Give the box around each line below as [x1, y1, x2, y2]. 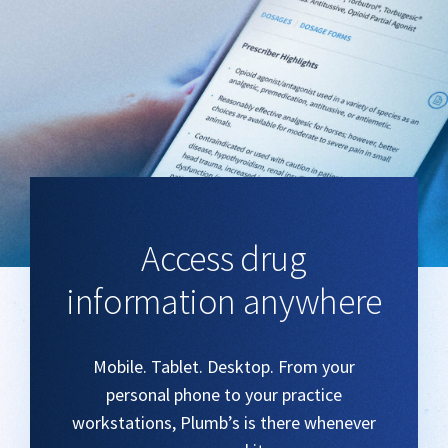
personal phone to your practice [106, 382, 342, 406]
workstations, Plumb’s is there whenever [72, 410, 376, 434]
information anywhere [66, 278, 382, 324]
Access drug [141, 235, 307, 281]
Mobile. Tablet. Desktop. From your [93, 354, 355, 378]
